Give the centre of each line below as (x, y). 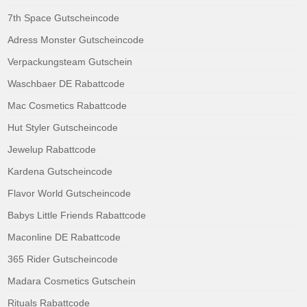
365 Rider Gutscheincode (63, 259)
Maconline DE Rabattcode (64, 237)
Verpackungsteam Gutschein (70, 61)
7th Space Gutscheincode (64, 17)
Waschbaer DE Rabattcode (66, 83)
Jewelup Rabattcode (52, 149)
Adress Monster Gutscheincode (76, 39)
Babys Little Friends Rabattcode (77, 215)
